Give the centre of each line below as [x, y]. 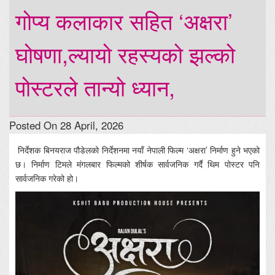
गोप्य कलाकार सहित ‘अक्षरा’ [124, 21]
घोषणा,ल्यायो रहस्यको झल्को [125, 54]
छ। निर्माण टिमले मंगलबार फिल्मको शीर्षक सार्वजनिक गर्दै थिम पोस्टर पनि [137, 164]
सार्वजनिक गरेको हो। [47, 178]
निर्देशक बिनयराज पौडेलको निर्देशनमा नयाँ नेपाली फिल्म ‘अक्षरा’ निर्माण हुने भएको [137, 150]
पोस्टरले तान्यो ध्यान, [95, 87]
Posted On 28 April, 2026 [66, 126]
